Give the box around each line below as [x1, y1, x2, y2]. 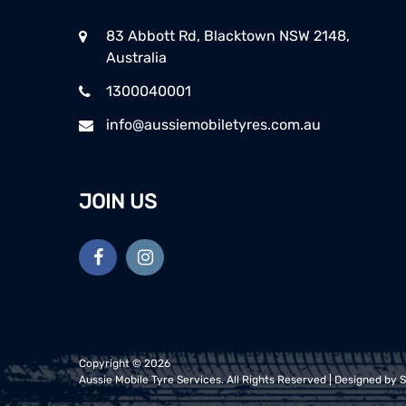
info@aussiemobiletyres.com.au [106, 116, 321, 134]
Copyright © [79, 356, 144, 370]
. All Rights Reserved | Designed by [221, 372, 400, 386]
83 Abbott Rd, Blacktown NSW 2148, [106, 27, 350, 45]
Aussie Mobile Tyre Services [79, 372, 221, 386]
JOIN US [79, 189, 157, 215]
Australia [106, 49, 167, 67]
